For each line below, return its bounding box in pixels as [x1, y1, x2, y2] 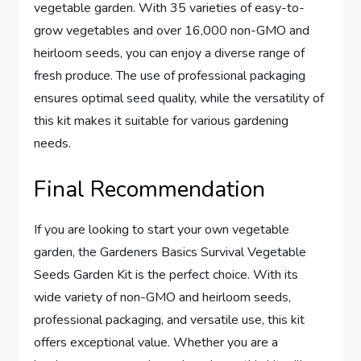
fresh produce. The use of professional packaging [34, 66, 306, 85]
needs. [34, 134, 72, 152]
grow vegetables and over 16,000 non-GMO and [34, 21, 310, 39]
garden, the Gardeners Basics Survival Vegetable [34, 243, 307, 261]
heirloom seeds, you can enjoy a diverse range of [34, 44, 305, 62]
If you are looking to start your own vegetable [34, 220, 290, 239]
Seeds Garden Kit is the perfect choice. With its [34, 265, 299, 284]
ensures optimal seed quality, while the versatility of [34, 89, 325, 107]
